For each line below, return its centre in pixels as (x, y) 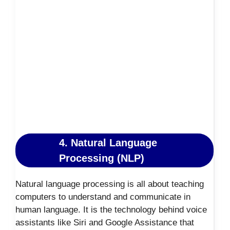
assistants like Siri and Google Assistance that (105, 222)
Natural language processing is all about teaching (110, 184)
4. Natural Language (108, 142)
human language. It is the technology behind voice (111, 209)
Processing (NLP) (102, 158)
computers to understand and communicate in (103, 197)
